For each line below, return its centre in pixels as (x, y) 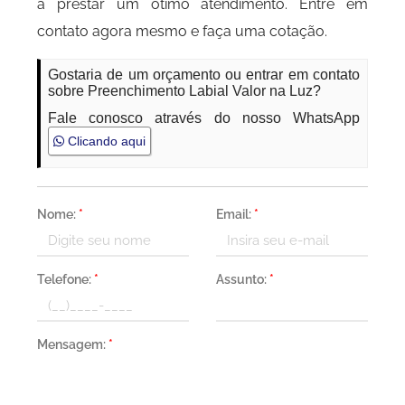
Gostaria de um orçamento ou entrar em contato (204, 75)
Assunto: (243, 279)
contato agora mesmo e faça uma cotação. (183, 31)
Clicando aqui (105, 141)
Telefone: (66, 279)
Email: (235, 214)
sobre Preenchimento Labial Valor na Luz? (185, 91)
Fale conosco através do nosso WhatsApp (204, 118)
